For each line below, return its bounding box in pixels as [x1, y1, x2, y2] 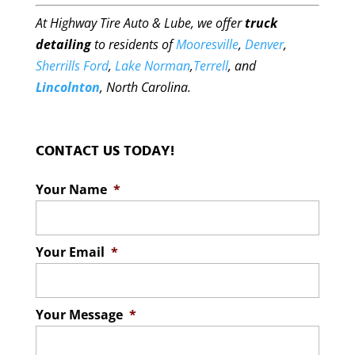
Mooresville [175, 36, 239, 54]
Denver [244, 36, 284, 54]
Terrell [193, 57, 228, 75]
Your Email [35, 243, 105, 261]
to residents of [90, 36, 176, 54]
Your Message [35, 306, 123, 324]
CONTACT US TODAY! [35, 141, 174, 162]
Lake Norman [114, 57, 190, 75]
